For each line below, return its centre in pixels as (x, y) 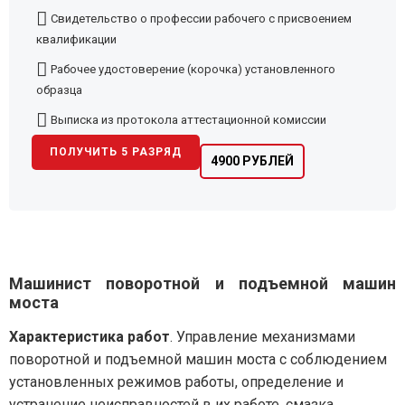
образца (59, 90)
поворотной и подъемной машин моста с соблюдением (198, 360)
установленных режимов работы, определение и (176, 382)
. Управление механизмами (263, 337)
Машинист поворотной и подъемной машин (202, 284)
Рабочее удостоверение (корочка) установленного (192, 70)
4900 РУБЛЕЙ (252, 161)
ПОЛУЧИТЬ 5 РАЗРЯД (116, 152)
